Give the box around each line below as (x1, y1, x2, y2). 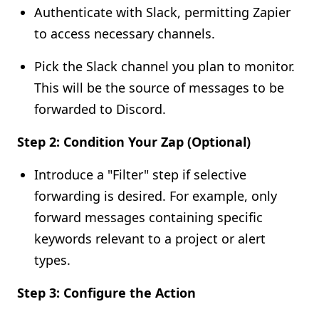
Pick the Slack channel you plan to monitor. (34, 58, 295, 75)
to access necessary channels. (34, 25, 215, 42)
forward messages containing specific (34, 209, 263, 226)
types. (34, 251, 70, 268)
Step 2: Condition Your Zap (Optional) (17, 133, 251, 150)
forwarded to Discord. (34, 100, 166, 117)
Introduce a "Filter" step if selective (34, 166, 246, 183)
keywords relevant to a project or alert (34, 230, 266, 247)
